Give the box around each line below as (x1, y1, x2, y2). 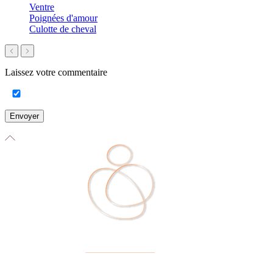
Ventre (29, 1, 54, 12)
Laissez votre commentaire (5, 66, 107, 77)
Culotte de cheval (29, 23, 96, 34)
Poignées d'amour (29, 12, 97, 23)
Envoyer (10, 111, 39, 121)
